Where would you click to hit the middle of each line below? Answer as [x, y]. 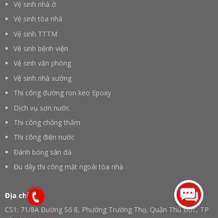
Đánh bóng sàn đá [42, 152]
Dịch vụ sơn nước [41, 108]
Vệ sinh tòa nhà [38, 19]
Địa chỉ [17, 195]
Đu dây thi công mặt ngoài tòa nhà [68, 167]
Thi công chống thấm [47, 122]
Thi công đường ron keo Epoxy [62, 93]
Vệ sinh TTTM [35, 34]
